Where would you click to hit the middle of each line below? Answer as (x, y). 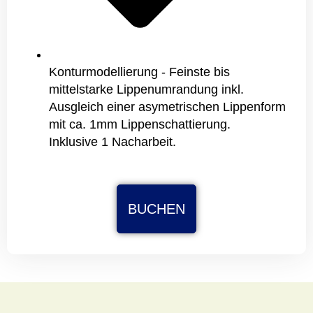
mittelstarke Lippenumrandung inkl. (146, 89)
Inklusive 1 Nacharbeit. (112, 141)
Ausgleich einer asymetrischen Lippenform (167, 107)
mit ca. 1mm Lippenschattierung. (140, 124)
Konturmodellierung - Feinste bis (139, 72)
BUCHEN (156, 209)
